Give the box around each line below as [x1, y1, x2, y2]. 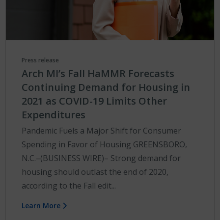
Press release [22, 56, 59, 65]
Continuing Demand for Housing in [22, 81, 191, 94]
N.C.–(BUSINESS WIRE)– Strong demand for [22, 153, 181, 164]
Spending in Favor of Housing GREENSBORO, [22, 139, 188, 150]
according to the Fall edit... [22, 180, 116, 192]
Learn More [22, 201, 63, 211]
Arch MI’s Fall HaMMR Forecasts [22, 67, 175, 81]
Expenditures [22, 108, 86, 122]
